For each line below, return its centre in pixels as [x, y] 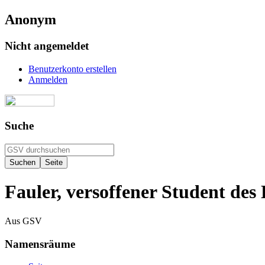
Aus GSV [23, 221]
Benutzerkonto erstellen [72, 69]
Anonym [30, 19]
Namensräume [40, 244]
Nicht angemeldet [47, 46]
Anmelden [48, 79]
